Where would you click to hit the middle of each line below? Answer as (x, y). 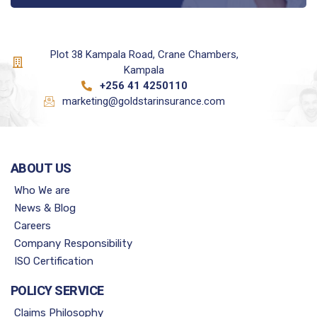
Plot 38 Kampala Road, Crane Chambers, (144, 55)
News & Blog (45, 208)
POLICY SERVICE (57, 291)
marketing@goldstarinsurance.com (143, 102)
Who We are (42, 191)
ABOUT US (41, 168)
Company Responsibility (73, 244)
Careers (33, 226)
